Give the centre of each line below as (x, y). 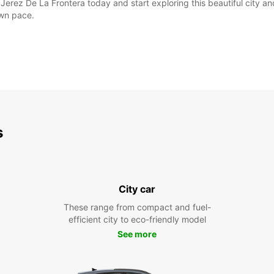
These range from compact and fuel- (137, 207)
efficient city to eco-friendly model (137, 219)
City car (137, 189)
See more (137, 234)
